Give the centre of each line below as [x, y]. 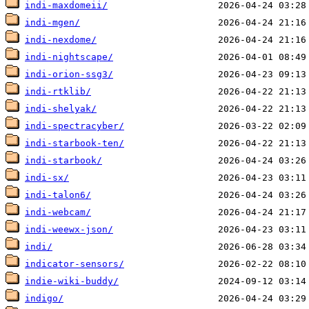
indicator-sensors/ [74, 264]
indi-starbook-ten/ [74, 143]
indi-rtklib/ [58, 92]
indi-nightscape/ [69, 57]
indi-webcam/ [58, 212]
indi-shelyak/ [61, 109]
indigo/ [44, 299]
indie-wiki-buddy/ [72, 281]
